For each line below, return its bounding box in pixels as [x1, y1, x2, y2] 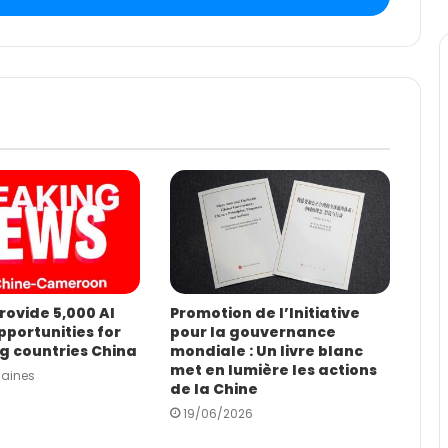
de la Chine [169, 379, 258, 400]
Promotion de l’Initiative [169, 303, 360, 324]
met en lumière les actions [169, 360, 377, 381]
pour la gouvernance [169, 322, 336, 343]
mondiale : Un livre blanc [169, 341, 363, 362]
